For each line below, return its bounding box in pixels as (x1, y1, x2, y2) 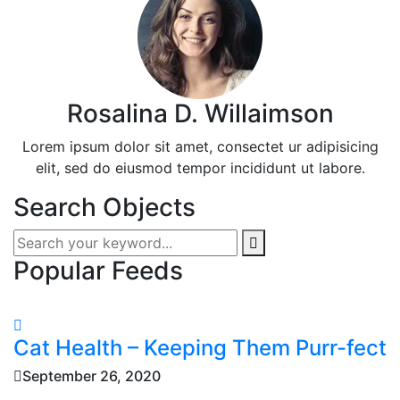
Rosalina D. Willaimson (66, 97, 334, 129)
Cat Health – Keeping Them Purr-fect (13, 334, 387, 361)
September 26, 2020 (22, 366, 161, 385)
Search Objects (13, 191, 196, 222)
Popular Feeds (13, 254, 183, 286)
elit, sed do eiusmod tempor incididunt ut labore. (35, 158, 365, 177)
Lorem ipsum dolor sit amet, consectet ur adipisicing (21, 137, 379, 155)
